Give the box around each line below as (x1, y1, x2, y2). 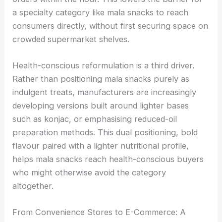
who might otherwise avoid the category (12, 167, 166, 177)
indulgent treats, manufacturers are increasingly (12, 87, 197, 97)
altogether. (12, 180, 54, 191)
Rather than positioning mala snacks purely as (12, 73, 190, 84)
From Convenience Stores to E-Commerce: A (12, 207, 186, 218)
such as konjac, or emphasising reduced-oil (12, 113, 177, 124)
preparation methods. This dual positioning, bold (12, 127, 198, 137)
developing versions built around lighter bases (12, 100, 189, 111)
